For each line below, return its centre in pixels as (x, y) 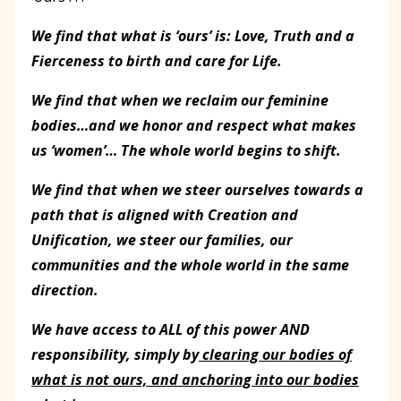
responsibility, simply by (115, 354)
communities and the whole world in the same (190, 264)
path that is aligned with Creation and (165, 214)
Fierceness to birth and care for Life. (157, 60)
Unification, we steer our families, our (162, 239)
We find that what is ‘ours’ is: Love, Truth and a (193, 35)
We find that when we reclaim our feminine (180, 100)
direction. (65, 290)
